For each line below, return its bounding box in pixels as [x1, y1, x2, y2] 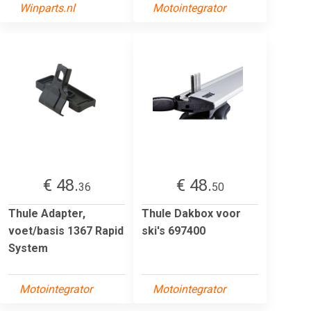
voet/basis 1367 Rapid [8, 224, 124, 237]
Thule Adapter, [8, 206, 85, 220]
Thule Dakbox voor [142, 206, 241, 220]
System [8, 241, 48, 255]
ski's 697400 [142, 224, 205, 237]
